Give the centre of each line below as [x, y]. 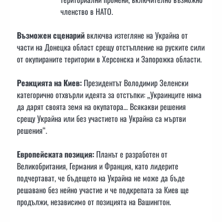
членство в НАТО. [87, 11]
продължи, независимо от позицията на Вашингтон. [94, 201]
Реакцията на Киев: [49, 83]
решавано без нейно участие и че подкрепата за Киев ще [103, 190]
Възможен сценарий [51, 35]
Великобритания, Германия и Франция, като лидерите [98, 166]
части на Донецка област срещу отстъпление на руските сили [111, 47]
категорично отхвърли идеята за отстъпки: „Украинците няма [109, 94]
